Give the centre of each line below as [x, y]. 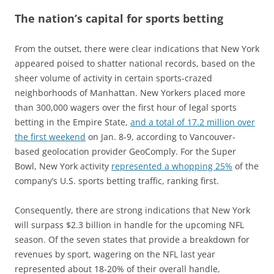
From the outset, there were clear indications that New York [137, 49]
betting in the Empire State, [72, 122]
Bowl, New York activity [63, 166]
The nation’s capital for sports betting [119, 19]
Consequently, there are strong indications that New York [132, 210]
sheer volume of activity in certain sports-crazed [113, 78]
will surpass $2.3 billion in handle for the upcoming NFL [129, 225]
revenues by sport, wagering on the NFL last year [115, 254]
